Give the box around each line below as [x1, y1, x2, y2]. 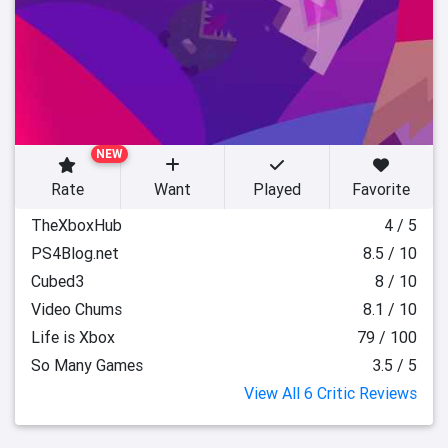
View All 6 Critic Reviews [244, 383, 417, 403]
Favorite [352, 179, 411, 199]
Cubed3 [31, 271, 84, 291]
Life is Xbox [31, 327, 115, 347]
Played [252, 179, 301, 199]
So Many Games [31, 355, 143, 375]
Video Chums [31, 299, 122, 319]
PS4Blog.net [31, 243, 119, 263]
